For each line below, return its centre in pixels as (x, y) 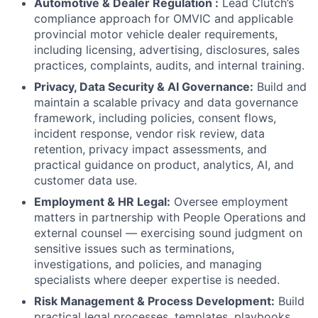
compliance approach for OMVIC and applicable (164, 19)
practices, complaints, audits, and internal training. (169, 66)
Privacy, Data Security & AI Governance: (144, 87)
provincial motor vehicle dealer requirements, (156, 34)
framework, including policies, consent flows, (155, 118)
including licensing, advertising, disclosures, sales (167, 50)
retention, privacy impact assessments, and (150, 149)
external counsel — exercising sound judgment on (168, 233)
